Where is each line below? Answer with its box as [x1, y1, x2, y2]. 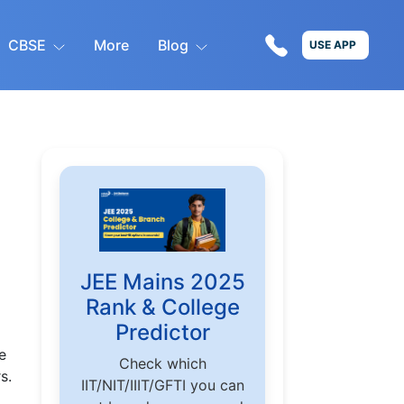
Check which [118, 354, 207, 373]
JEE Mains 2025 [79, 269, 245, 296]
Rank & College [85, 294, 240, 321]
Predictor [115, 319, 210, 346]
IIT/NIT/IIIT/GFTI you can [80, 376, 244, 395]
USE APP [309, 38, 356, 51]
